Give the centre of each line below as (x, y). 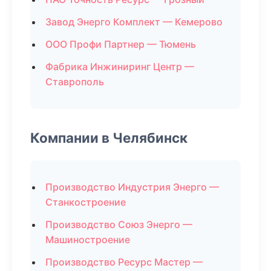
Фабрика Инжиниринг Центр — (120, 67)
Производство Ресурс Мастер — (124, 262)
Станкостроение (86, 202)
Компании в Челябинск (109, 138)
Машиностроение (88, 240)
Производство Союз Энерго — (119, 224)
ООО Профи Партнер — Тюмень (121, 44)
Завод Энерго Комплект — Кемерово (134, 22)
